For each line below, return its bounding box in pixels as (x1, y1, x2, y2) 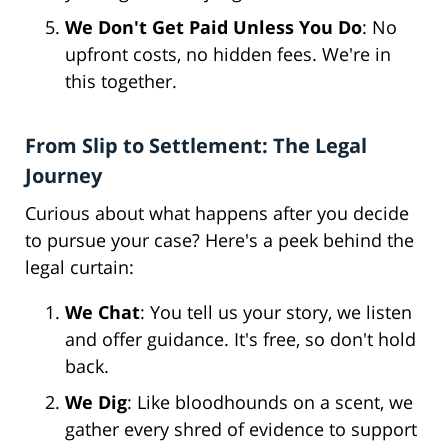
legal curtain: (25, 255, 134, 280)
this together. (65, 69, 177, 94)
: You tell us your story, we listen (140, 300, 412, 325)
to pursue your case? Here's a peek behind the (25, 228, 414, 253)
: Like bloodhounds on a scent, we (127, 390, 413, 415)
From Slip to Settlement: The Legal (25, 132, 367, 160)
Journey (25, 162, 102, 190)
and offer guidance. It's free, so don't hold (65, 327, 416, 352)
